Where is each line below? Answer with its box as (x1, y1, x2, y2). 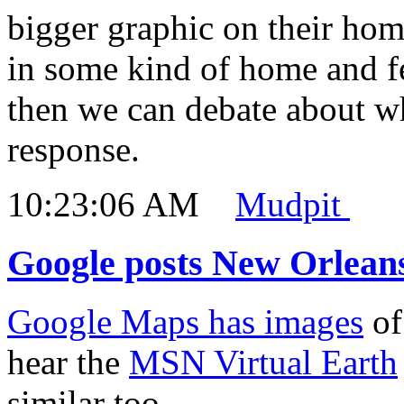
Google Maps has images (7, 301, 363, 341)
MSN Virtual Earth (129, 342, 398, 381)
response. (7, 130, 140, 170)
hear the (7, 342, 129, 381)
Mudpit (235, 185, 350, 225)
